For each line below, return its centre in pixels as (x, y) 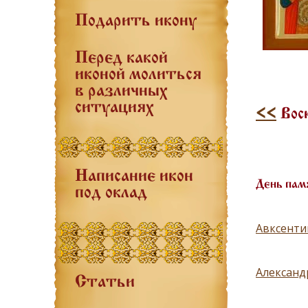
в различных (121, 91)
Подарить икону (136, 21)
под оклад (111, 193)
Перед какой (121, 58)
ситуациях (114, 108)
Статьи (105, 283)
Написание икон (134, 177)
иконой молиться (138, 75)
